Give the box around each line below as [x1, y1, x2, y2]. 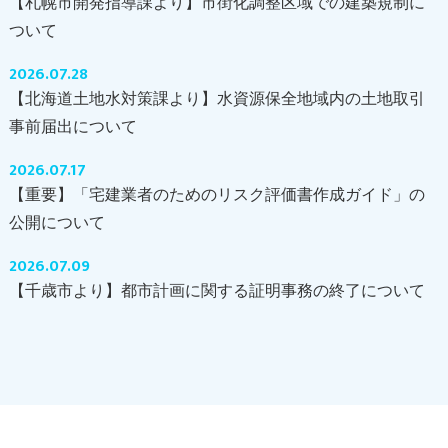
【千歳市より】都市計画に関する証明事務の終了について [8, 281, 425, 299]
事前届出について [8, 117, 137, 135]
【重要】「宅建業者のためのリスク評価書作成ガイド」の [8, 185, 425, 203]
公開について [8, 213, 105, 231]
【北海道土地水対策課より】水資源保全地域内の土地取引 [8, 89, 425, 107]
